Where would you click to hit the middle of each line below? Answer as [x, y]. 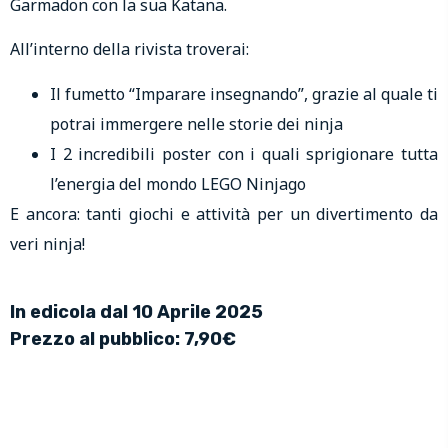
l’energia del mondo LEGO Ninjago [178, 183]
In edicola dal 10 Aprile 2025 [136, 311]
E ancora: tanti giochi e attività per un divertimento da [224, 213]
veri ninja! [47, 243]
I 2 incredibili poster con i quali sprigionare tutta [244, 153]
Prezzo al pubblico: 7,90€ [123, 338]
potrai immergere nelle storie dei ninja [196, 123]
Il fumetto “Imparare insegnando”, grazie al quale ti [244, 93]
